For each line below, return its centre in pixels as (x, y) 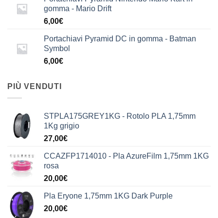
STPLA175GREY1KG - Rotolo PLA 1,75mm (120, 116)
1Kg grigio (62, 126)
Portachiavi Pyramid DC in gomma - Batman (120, 38)
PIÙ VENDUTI (35, 86)
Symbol (57, 48)
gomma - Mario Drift (78, 8)
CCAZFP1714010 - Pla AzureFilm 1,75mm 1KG (126, 156)
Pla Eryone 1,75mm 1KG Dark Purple (108, 196)
